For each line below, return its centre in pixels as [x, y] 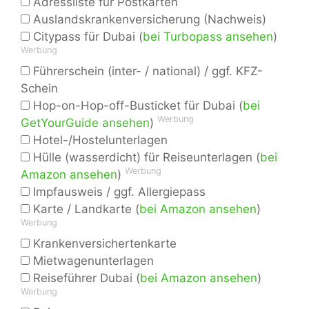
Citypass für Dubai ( [86, 37]
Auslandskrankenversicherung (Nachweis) [148, 20]
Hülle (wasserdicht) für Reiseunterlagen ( [145, 158]
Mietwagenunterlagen [92, 261]
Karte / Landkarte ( [84, 209]
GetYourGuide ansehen [85, 123]
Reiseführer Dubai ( [85, 278]
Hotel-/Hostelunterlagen [99, 140]
